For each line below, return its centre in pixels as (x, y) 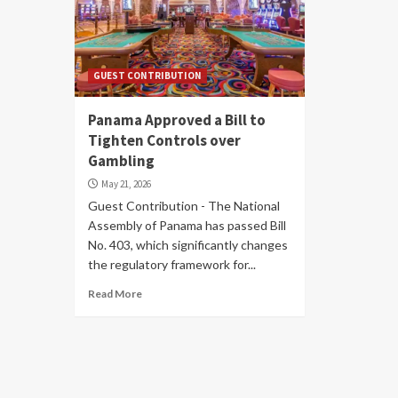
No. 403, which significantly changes (188, 245)
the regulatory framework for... (172, 264)
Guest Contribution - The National (184, 206)
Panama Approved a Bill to (177, 120)
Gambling (121, 161)
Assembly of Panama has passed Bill (187, 225)
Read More (115, 294)
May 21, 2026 (126, 184)
